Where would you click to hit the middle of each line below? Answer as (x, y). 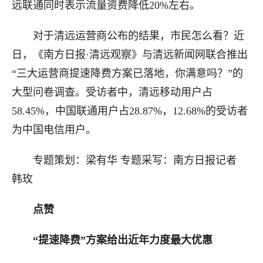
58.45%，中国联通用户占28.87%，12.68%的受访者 (130, 111)
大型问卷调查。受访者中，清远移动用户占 (112, 92)
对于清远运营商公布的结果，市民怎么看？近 (128, 36)
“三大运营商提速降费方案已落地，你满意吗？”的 (127, 73)
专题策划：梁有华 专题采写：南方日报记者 (124, 160)
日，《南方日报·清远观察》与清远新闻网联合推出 (130, 55)
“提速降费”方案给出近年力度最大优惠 (123, 240)
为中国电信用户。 (54, 130)
